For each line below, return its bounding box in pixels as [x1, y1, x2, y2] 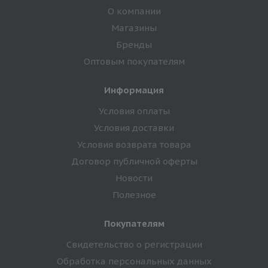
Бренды [116, 38, 152, 50]
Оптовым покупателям [83, 55, 185, 67]
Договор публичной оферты [71, 155, 197, 167]
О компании [107, 5, 161, 17]
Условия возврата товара [77, 138, 191, 150]
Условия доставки [94, 121, 174, 133]
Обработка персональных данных [56, 255, 212, 267]
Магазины [111, 22, 157, 33]
